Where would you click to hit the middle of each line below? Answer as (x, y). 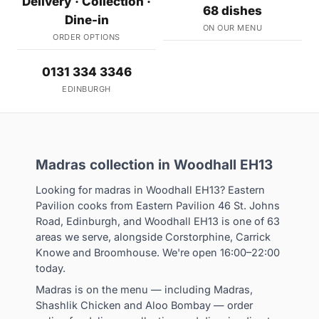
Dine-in (87, 20)
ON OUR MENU (232, 27)
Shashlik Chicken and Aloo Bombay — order (144, 305)
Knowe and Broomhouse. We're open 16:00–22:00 (158, 252)
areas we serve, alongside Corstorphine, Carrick (153, 236)
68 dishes (232, 10)
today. (51, 268)
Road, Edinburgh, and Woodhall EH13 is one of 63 (158, 221)
